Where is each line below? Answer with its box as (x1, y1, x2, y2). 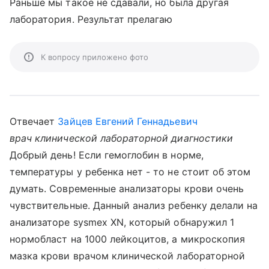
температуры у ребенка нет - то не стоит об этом (10, 166, 251, 178)
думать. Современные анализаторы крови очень (10, 183, 244, 195)
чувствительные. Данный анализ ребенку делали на (10, 199, 258, 211)
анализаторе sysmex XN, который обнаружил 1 (10, 216, 235, 228)
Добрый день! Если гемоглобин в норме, (10, 149, 204, 161)
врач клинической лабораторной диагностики (10, 132, 233, 144)
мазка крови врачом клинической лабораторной (10, 250, 246, 262)
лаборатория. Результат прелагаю (10, 13, 173, 25)
